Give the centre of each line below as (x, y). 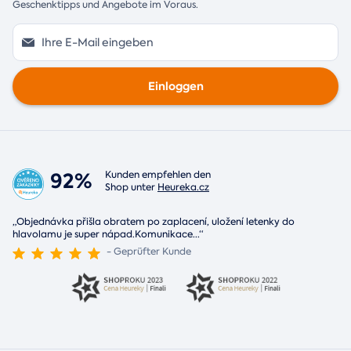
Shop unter (131, 188)
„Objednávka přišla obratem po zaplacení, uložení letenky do (154, 222)
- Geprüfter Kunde (149, 252)
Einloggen (175, 87)
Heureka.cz (183, 188)
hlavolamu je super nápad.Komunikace (103, 235)
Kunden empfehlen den (158, 175)
